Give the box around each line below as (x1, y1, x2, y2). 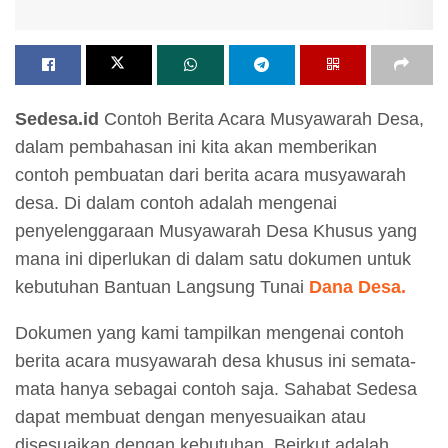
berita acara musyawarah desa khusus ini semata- (15, 351, 416, 372)
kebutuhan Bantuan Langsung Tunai (15, 277, 309, 298)
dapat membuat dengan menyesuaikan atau (15, 407, 366, 428)
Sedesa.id (15, 109, 99, 130)
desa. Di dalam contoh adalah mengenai (15, 193, 337, 214)
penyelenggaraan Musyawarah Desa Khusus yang (15, 221, 417, 242)
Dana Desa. (309, 277, 406, 298)
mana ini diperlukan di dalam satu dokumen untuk (15, 249, 411, 270)
